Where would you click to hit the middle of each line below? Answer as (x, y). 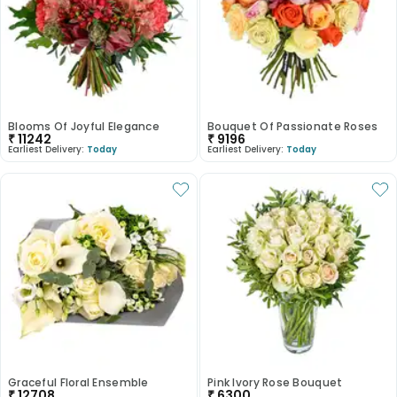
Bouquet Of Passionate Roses (293, 126)
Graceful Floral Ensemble (78, 382)
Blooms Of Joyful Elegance (84, 126)
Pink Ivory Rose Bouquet (275, 382)
